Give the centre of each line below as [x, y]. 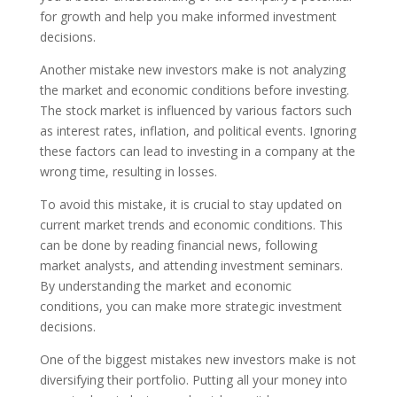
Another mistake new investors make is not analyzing [192, 70]
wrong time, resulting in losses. [128, 171]
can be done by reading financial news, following [178, 245]
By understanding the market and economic [165, 286]
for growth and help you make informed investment [188, 16]
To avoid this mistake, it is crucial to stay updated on [191, 204]
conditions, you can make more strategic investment [191, 306]
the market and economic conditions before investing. [194, 90]
